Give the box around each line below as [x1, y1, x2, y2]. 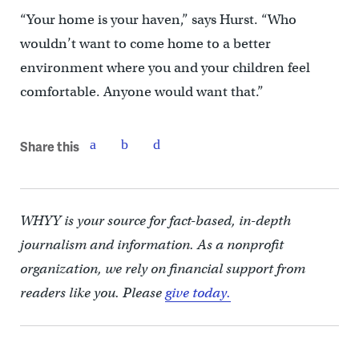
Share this [19, 137, 79, 156]
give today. [164, 284, 231, 301]
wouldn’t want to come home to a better [19, 34, 271, 52]
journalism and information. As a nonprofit [19, 236, 284, 253]
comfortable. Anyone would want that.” [19, 83, 264, 100]
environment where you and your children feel [19, 58, 310, 76]
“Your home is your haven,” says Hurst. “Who [19, 10, 296, 28]
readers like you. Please [19, 284, 165, 301]
